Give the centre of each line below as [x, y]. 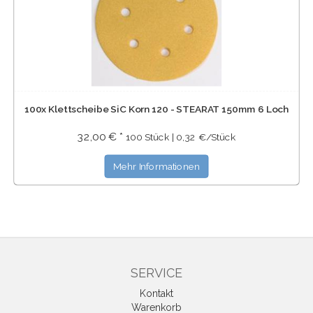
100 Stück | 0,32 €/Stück [180, 137]
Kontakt [156, 293]
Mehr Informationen [156, 166]
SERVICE [156, 273]
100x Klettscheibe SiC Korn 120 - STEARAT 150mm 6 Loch [156, 109]
